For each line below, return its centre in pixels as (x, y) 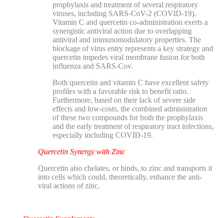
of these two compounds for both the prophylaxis (128, 117)
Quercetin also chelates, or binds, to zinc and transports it (125, 168)
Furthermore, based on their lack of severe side (124, 100)
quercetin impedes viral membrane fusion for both (129, 57)
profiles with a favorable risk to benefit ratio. (120, 91)
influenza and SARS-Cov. (93, 66)
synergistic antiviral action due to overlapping (122, 31)
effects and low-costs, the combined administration (130, 109)
